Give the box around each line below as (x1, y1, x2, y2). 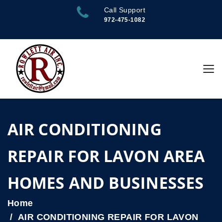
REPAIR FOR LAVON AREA (7, 145, 205, 166)
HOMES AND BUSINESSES (7, 172, 204, 193)
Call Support (104, 6, 146, 14)
